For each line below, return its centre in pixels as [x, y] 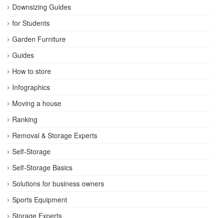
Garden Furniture [39, 39]
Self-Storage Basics [42, 167]
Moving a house [37, 103]
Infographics [31, 87]
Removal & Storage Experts [55, 135]
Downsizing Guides [42, 7]
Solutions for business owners [58, 183]
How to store [32, 71]
